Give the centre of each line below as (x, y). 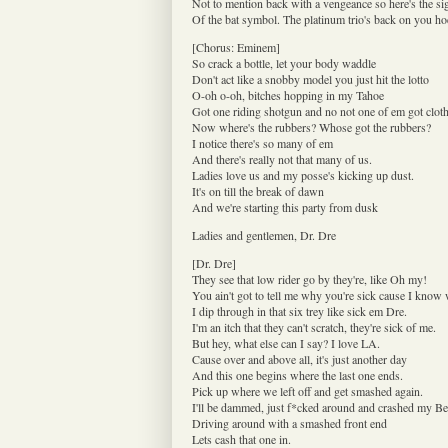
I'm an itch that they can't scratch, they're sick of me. (314, 326)
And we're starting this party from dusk (285, 206)
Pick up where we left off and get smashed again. (307, 390)
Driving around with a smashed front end (289, 422)
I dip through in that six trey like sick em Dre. (299, 310)
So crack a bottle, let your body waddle (284, 62)
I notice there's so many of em (262, 142)
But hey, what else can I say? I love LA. (286, 342)
